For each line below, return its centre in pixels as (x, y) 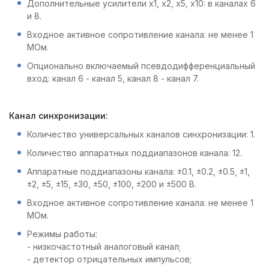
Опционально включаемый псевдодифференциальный (141, 66)
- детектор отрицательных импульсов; (109, 259)
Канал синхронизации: (59, 116)
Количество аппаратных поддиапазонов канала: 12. (134, 153)
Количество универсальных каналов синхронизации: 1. (141, 134)
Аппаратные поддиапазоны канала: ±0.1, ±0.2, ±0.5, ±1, (138, 171)
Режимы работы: (62, 234)
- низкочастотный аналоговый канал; (104, 246)
